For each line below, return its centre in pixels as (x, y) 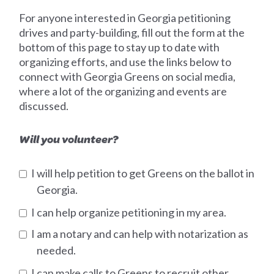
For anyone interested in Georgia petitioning (125, 18)
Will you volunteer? (69, 139)
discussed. (44, 106)
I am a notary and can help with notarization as (139, 234)
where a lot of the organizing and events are (123, 91)
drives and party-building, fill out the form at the (132, 33)
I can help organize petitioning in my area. (128, 213)
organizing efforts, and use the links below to (125, 62)
